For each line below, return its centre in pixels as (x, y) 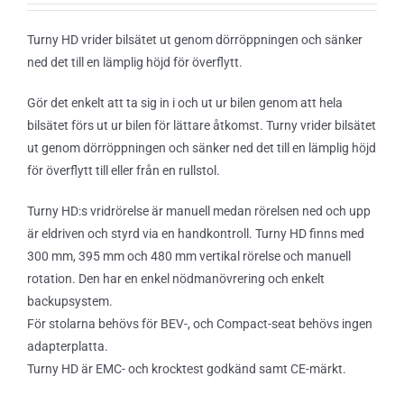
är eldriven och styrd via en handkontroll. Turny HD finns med (196, 234)
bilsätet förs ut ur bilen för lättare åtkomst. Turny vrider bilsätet (202, 125)
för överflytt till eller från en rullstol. (124, 170)
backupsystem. (70, 301)
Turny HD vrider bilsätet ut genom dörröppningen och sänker (195, 40)
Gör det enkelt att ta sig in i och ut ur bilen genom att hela (185, 103)
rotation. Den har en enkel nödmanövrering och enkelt (176, 279)
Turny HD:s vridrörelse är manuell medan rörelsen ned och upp (199, 211)
